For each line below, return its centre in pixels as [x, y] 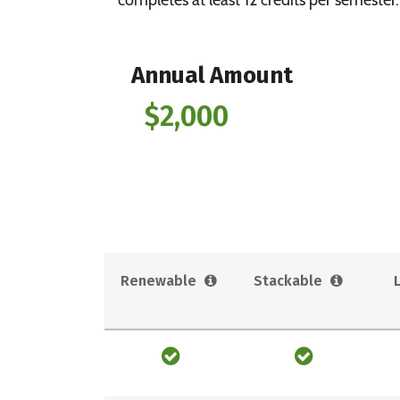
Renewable [158, 280]
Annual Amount [212, 75]
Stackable [287, 280]
